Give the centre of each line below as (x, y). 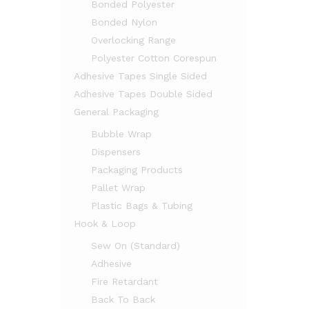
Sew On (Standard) (136, 246)
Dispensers (116, 152)
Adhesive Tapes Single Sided (140, 76)
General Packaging (116, 112)
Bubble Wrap (121, 134)
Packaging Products (137, 170)
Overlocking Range (133, 40)
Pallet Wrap (118, 188)
